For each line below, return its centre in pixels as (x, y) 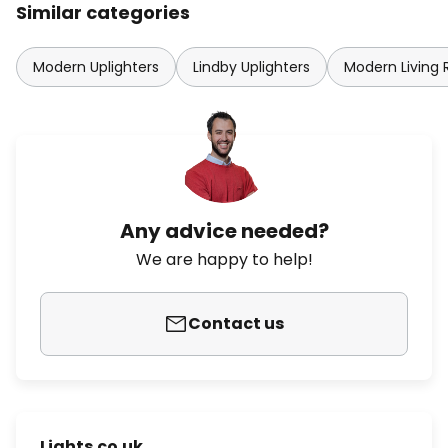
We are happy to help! (224, 259)
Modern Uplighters (96, 67)
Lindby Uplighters (251, 67)
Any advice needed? (224, 231)
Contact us (236, 323)
